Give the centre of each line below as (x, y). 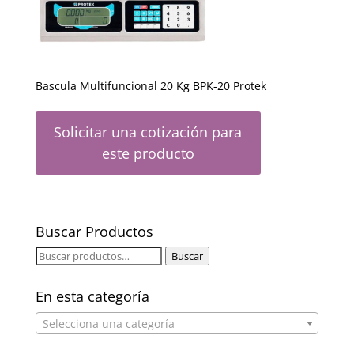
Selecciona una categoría (108, 323)
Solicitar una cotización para (148, 132)
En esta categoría (92, 296)
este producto (148, 154)
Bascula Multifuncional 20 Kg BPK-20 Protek (151, 86)
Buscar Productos (94, 231)
